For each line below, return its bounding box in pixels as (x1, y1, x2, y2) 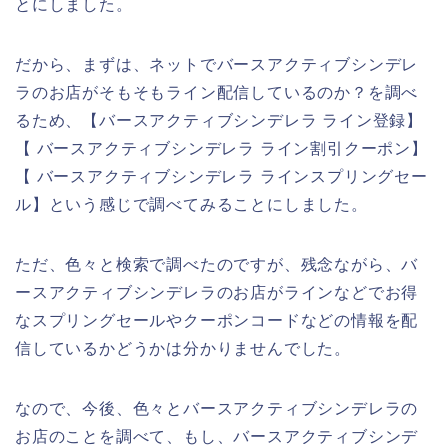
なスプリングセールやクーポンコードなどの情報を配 (15, 311, 419, 329)
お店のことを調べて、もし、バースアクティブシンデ (15, 427, 419, 445)
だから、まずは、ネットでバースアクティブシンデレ (15, 55, 419, 73)
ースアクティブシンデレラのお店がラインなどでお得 (15, 283, 419, 301)
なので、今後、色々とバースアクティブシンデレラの (15, 399, 419, 417)
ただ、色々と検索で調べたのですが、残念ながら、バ (15, 255, 419, 273)
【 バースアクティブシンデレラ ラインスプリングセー (15, 167, 428, 185)
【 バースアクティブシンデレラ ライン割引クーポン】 (15, 139, 428, 157)
